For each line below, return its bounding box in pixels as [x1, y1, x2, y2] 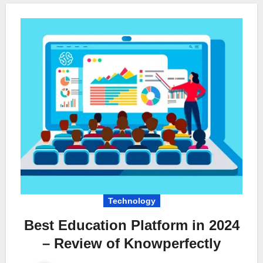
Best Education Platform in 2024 [23, 217, 240, 233]
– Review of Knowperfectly [42, 235, 221, 251]
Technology [107, 195, 156, 205]
